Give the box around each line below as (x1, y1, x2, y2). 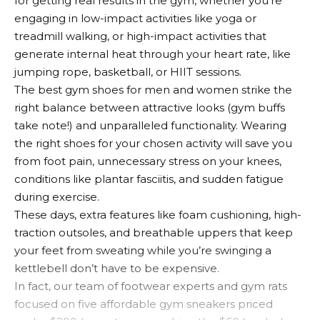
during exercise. (14, 189, 99, 204)
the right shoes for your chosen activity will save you (14, 136, 292, 150)
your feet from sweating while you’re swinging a (14, 243, 271, 257)
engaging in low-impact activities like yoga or (14, 11, 256, 25)
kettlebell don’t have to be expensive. (14, 261, 219, 275)
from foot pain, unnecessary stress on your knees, (14, 154, 281, 168)
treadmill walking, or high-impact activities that (14, 29, 266, 43)
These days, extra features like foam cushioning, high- (14, 207, 301, 221)
